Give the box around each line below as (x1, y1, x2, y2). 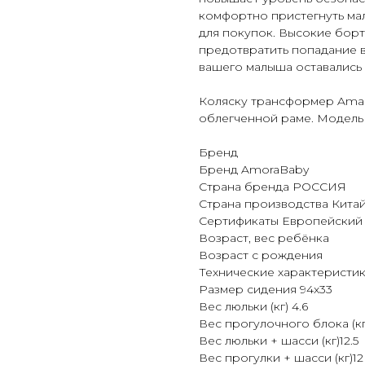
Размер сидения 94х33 (199, 282, 332, 297)
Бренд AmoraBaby (199, 162, 309, 178)
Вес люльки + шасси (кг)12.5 (199, 333, 358, 349)
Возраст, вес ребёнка (199, 231, 329, 246)
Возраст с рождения (199, 248, 323, 263)
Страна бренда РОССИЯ (199, 179, 346, 195)
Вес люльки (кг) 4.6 (199, 299, 308, 314)
